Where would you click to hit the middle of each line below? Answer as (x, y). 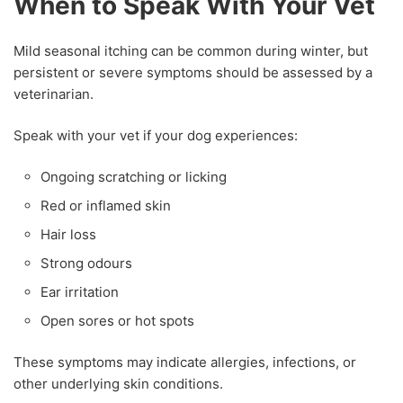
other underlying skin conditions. (118, 383)
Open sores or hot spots (117, 320)
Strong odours (86, 263)
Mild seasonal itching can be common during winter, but (191, 50)
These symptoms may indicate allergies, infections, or (185, 362)
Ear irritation (80, 291)
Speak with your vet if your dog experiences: (156, 135)
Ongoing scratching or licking (134, 176)
